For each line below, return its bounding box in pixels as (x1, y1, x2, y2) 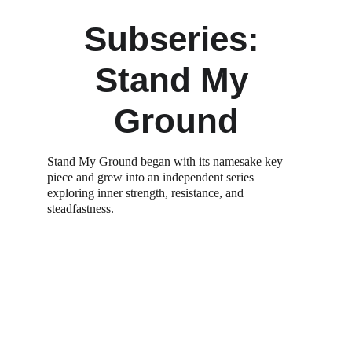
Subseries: (83, 20, 269, 58)
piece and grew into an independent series (47, 170, 257, 184)
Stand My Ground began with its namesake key (47, 155, 286, 168)
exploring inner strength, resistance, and (47, 186, 247, 200)
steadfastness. (47, 202, 114, 215)
